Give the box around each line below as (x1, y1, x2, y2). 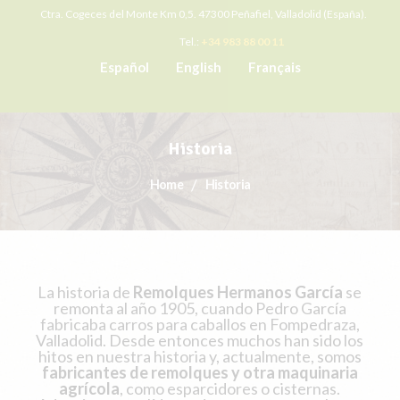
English (175, 58, 221, 75)
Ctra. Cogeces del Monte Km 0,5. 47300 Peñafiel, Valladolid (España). (39, 7, 367, 21)
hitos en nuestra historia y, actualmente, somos (37, 346, 362, 366)
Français (247, 58, 301, 75)
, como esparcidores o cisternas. (120, 378, 341, 398)
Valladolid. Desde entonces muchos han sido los (36, 329, 364, 350)
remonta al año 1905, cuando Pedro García (53, 297, 346, 318)
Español (99, 58, 149, 75)
